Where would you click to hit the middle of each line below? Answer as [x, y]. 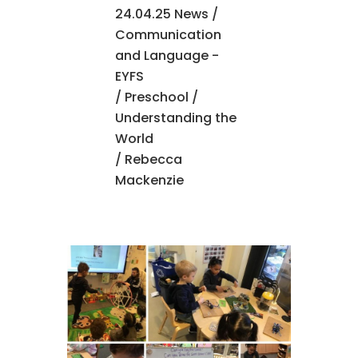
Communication [168, 34]
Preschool [157, 97]
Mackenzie [149, 180]
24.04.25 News [162, 14]
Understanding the [176, 117]
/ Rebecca [149, 159]
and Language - [167, 55]
